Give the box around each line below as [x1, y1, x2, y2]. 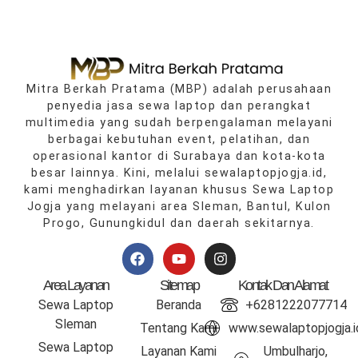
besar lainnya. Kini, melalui [31, 165, 205, 180]
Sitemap [159, 276, 199, 293]
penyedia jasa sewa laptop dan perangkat [46, 98, 312, 113]
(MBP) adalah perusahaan [165, 82, 332, 96]
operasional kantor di [32, 149, 173, 163]
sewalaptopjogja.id [204, 165, 324, 180]
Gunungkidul [89, 216, 166, 230]
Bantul [247, 199, 288, 213]
